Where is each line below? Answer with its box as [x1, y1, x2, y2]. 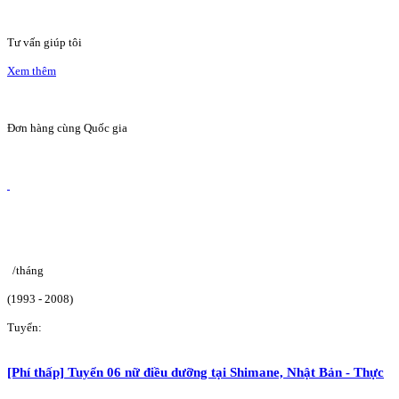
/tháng [12, 263, 44, 277]
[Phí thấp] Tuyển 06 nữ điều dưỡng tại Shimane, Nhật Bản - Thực [7, 363, 384, 379]
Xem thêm [7, 63, 56, 77]
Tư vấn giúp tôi [7, 35, 82, 49]
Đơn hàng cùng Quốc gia [7, 120, 127, 134]
